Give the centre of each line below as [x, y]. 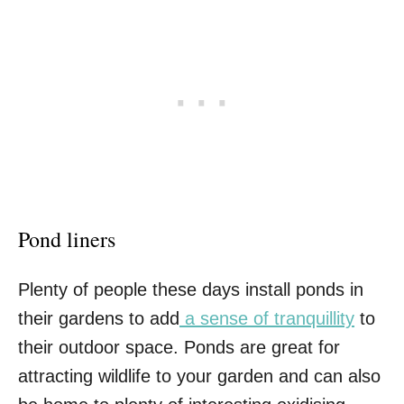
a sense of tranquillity [267, 318]
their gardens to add [99, 318]
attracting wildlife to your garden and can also [199, 376]
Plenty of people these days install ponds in [191, 289]
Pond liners [67, 239]
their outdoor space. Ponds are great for [179, 347]
